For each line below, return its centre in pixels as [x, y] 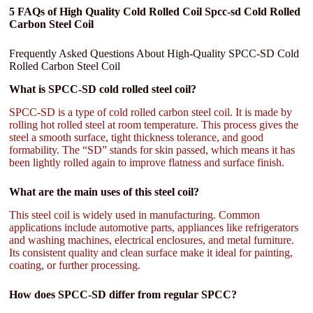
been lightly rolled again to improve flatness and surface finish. [147, 162]
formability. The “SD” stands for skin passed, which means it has [152, 150]
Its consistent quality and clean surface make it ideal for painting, [151, 252]
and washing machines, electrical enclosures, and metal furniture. [152, 240]
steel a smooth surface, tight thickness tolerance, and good [137, 137]
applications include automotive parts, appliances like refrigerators [154, 227]
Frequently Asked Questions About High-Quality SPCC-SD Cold [154, 54]
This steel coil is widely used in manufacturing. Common [135, 214]
